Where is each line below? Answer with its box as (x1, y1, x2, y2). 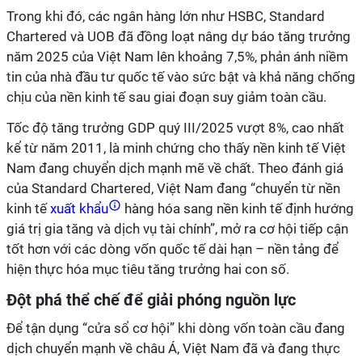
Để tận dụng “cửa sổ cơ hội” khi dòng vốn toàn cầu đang (6, 320, 345, 336)
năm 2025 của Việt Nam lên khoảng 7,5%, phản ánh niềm (6, 48, 348, 65)
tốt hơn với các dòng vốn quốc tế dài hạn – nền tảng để (6, 241, 339, 257)
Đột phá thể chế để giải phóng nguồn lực (6, 290, 296, 309)
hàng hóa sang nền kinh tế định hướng (121, 200, 354, 217)
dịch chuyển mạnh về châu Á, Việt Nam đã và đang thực (6, 340, 340, 356)
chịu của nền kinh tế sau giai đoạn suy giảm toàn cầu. (6, 89, 326, 105)
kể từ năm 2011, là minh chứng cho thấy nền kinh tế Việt (6, 140, 346, 156)
